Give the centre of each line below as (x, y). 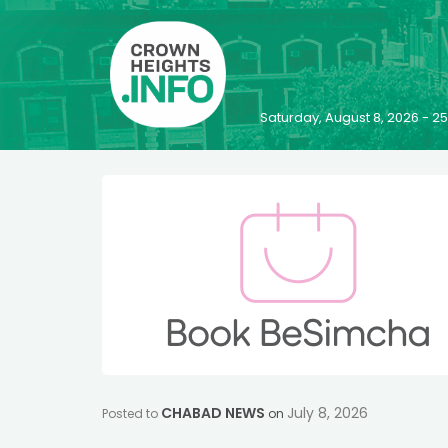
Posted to (131, 413)
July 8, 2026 (327, 413)
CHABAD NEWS (213, 413)
